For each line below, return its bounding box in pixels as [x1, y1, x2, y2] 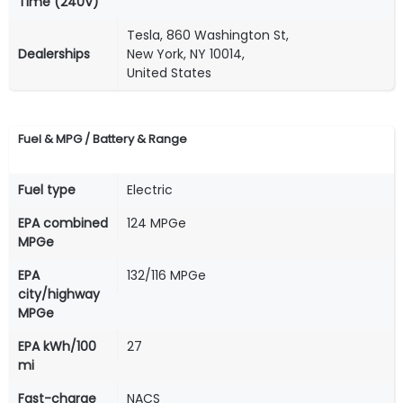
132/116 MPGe [127, 266, 206, 285]
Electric [127, 181, 173, 200]
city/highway [18, 285, 100, 304]
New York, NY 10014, [127, 45, 245, 64]
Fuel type [18, 181, 76, 200]
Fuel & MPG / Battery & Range [18, 130, 187, 148]
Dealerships [18, 45, 90, 64]
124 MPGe [127, 214, 186, 233]
